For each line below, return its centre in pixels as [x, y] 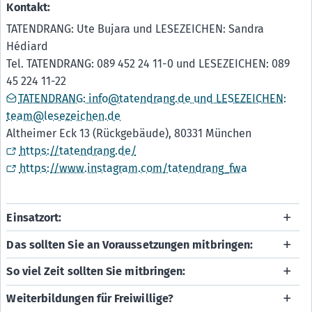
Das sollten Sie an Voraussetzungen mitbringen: [130, 244]
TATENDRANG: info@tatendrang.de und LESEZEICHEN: [153, 98]
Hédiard [28, 46]
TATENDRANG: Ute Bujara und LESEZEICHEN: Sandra [135, 29]
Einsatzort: [34, 217]
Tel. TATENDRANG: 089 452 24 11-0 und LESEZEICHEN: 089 [148, 63]
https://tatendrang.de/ [78, 150]
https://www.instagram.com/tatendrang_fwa [133, 168]
